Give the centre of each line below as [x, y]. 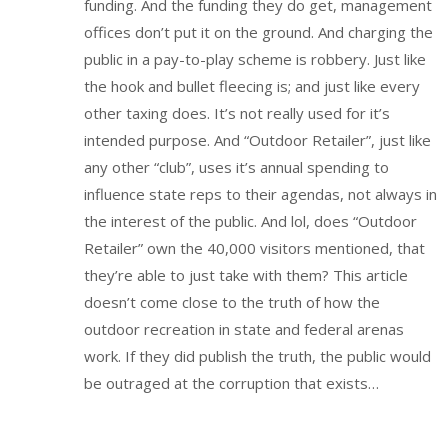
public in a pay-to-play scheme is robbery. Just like [255, 58]
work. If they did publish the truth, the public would [257, 355]
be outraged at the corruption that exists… [231, 382]
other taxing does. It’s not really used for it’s [237, 112]
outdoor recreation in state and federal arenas [244, 328]
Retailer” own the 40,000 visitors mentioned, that [254, 247]
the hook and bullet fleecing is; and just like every [252, 85]
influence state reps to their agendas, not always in [260, 193]
